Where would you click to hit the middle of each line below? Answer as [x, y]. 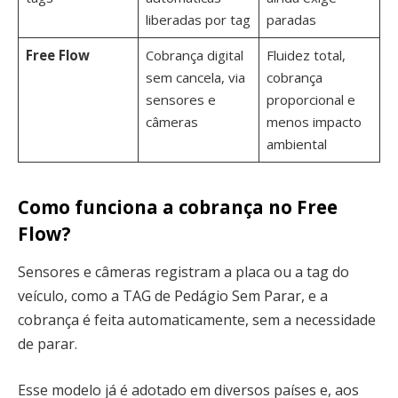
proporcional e [310, 99]
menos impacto [314, 121]
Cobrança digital [194, 55]
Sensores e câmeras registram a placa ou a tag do [183, 272]
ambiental [296, 143]
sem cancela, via [195, 77]
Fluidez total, [306, 55]
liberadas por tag [198, 19]
